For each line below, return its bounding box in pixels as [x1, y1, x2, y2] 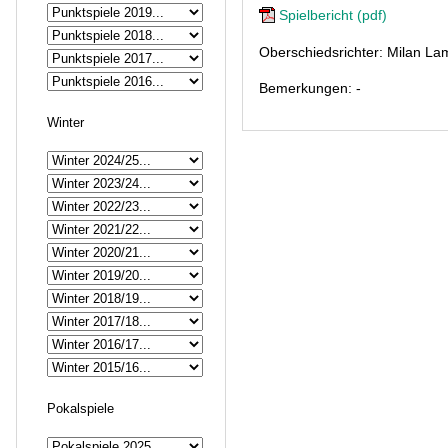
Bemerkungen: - [259, 80, 361, 96]
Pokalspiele [47, 401, 114, 416]
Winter [47, 115, 84, 130]
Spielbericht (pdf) [279, 7, 387, 23]
